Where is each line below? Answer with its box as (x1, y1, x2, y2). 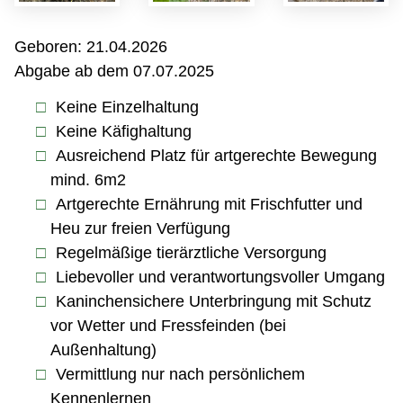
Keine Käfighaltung (55, 121, 192, 140)
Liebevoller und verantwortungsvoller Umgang (55, 267, 385, 286)
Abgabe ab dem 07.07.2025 (14, 62, 214, 81)
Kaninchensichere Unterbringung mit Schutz (55, 291, 372, 310)
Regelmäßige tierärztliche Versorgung (55, 243, 327, 262)
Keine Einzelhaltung (55, 97, 199, 116)
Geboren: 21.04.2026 (14, 38, 167, 57)
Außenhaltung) (50, 340, 157, 359)
